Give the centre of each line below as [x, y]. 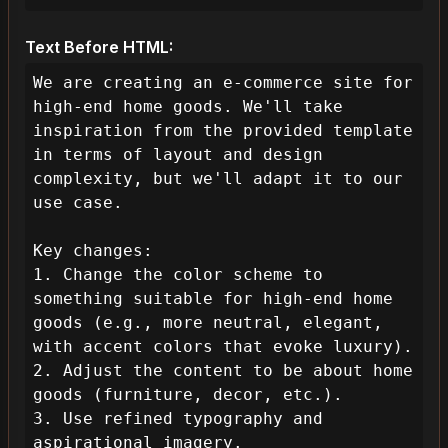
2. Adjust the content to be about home [223, 370]
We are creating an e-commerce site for [223, 82]
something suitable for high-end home [213, 298]
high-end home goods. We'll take [188, 106]
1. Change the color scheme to [178, 274]
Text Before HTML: [99, 47]
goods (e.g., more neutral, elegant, [208, 322]
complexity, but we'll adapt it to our [218, 178]
